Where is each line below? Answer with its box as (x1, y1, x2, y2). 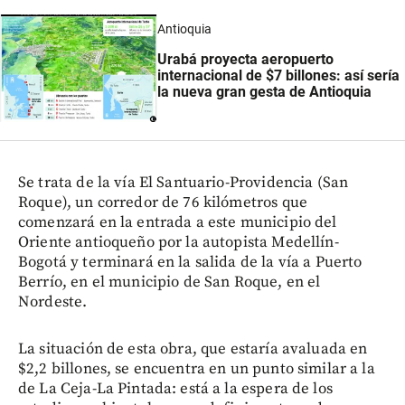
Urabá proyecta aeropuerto (156, 51, 334, 69)
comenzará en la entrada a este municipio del (18, 212, 337, 233)
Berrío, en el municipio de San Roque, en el (18, 272, 321, 293)
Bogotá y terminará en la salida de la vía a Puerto (18, 252, 363, 273)
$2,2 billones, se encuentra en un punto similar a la (18, 359, 375, 380)
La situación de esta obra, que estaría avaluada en (18, 339, 368, 360)
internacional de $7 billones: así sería (156, 67, 400, 85)
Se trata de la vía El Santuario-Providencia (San (18, 173, 349, 193)
